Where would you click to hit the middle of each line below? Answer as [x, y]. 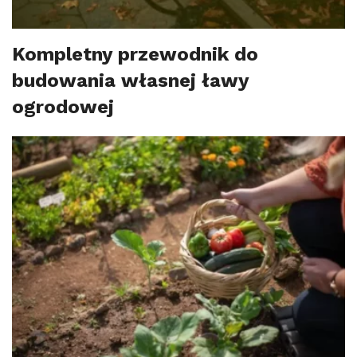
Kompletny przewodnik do [135, 55]
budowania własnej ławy [130, 81]
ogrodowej [63, 107]
